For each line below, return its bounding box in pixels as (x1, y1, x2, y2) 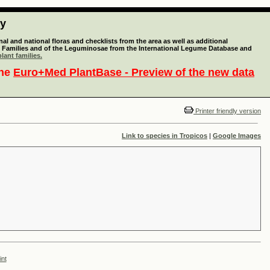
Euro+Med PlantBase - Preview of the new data (13, 66, 254, 78)
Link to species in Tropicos (122, 132, 207, 139)
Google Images (213, 132, 261, 139)
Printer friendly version (193, 107, 261, 115)
